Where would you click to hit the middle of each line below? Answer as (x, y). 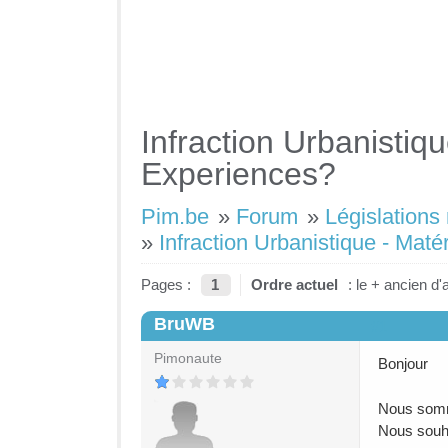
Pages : (166, 284)
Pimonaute (188, 358)
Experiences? (238, 174)
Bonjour (403, 363)
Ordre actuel (294, 284)
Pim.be (175, 216)
